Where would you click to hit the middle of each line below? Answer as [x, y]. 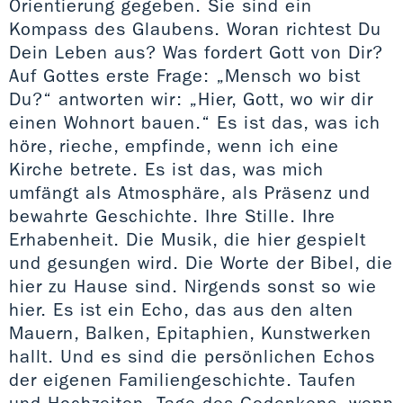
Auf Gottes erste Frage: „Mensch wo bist [185, 75]
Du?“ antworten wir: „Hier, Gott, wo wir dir [191, 99]
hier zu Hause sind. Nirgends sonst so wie [193, 286]
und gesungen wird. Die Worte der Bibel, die [201, 262]
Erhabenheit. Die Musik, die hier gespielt [188, 239]
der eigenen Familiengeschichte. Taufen [183, 379]
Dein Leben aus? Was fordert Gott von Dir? [196, 52]
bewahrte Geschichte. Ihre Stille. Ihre [172, 215]
